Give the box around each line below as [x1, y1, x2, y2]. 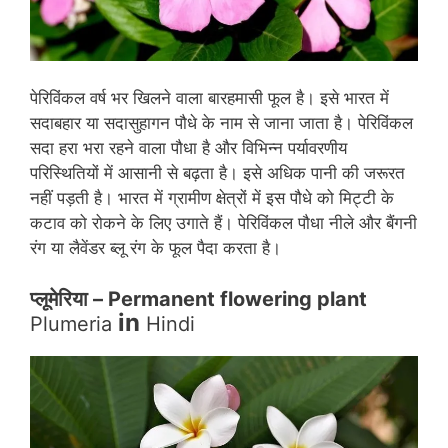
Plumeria [30, 311, 118, 336]
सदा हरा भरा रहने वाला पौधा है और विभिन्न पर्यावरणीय [30, 138, 347, 159]
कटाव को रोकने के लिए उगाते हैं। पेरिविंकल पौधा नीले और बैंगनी [30, 213, 417, 234]
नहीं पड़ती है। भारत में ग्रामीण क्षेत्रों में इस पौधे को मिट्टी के [30, 188, 394, 209]
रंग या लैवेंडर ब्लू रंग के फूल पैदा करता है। [30, 238, 281, 259]
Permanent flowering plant [108, 286, 367, 311]
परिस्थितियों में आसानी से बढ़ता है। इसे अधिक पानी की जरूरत [30, 163, 405, 184]
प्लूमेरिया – [30, 286, 108, 311]
